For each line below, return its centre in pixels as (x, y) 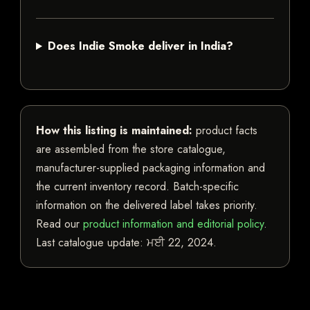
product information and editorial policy (173, 224)
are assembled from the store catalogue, (131, 149)
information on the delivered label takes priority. (147, 206)
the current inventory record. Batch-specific (137, 187)
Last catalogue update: (91, 243)
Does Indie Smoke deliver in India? (140, 46)
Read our (60, 224)
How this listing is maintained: (114, 131)
